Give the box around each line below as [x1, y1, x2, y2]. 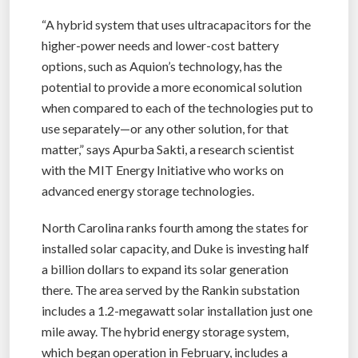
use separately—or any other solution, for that [42, 120, 288, 136]
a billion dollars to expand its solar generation [42, 261, 288, 276]
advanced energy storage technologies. [42, 182, 254, 198]
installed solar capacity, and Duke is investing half [42, 240, 309, 256]
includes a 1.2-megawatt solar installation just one [42, 302, 312, 318]
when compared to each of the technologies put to [42, 99, 313, 115]
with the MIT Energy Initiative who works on [42, 161, 284, 177]
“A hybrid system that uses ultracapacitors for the [42, 16, 311, 32]
